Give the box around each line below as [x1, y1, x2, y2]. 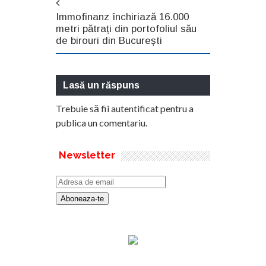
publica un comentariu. [56, 116, 147, 128]
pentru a [159, 102, 194, 114]
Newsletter [59, 148, 115, 161]
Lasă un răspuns [63, 80, 140, 90]
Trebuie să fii [56, 102, 111, 114]
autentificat [111, 102, 159, 114]
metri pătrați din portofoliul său [56, 23, 197, 34]
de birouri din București [56, 34, 162, 46]
